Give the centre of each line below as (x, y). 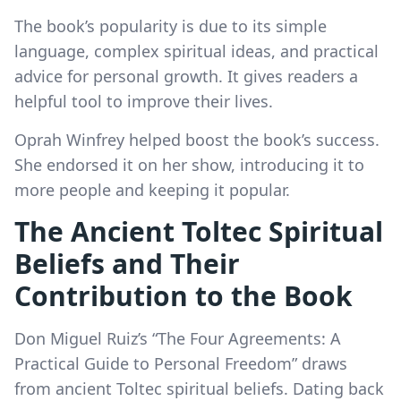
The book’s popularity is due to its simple (171, 26)
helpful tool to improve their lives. (144, 101)
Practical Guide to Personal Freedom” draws (181, 363)
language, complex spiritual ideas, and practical (196, 51)
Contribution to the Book (183, 295)
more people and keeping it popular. (152, 189)
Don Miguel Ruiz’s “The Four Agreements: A (178, 338)
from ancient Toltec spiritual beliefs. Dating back (199, 388)
